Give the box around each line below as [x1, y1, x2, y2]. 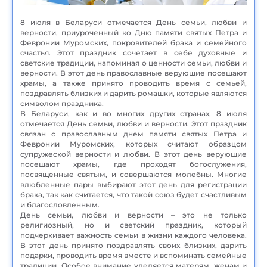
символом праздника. [20, 98, 105, 108]
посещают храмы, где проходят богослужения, [20, 159, 247, 169]
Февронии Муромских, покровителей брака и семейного [20, 38, 247, 47]
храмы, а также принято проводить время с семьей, [20, 78, 247, 88]
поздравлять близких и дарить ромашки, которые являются [20, 88, 247, 98]
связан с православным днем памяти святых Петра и [20, 129, 247, 138]
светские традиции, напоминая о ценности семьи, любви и [20, 58, 247, 67]
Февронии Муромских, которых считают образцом [20, 139, 247, 148]
